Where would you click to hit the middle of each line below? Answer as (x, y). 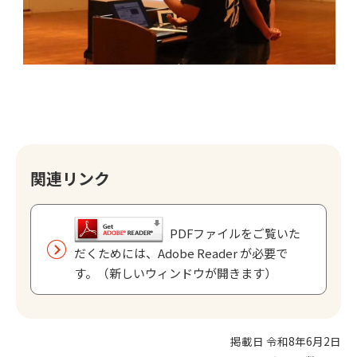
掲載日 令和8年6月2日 (286, 341)
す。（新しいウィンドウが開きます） (175, 273)
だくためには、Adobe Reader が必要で (181, 253)
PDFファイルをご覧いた (235, 233)
